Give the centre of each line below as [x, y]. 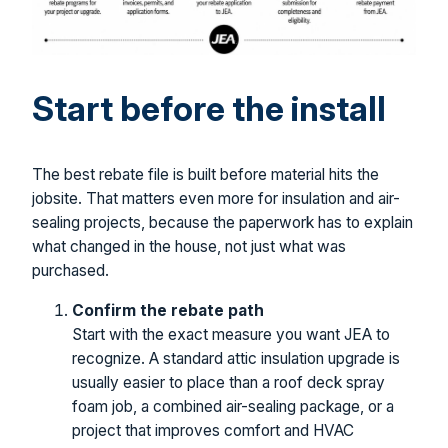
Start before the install [209, 109]
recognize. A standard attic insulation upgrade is [236, 358]
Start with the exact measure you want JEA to [231, 334]
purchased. [70, 271]
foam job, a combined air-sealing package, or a [233, 406]
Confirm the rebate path [168, 310]
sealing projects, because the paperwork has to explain [222, 223]
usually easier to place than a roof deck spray [228, 382]
